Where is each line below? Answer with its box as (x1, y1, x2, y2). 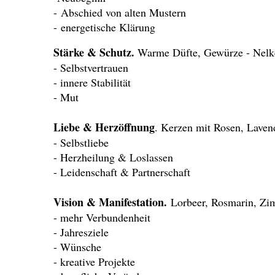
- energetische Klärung (53, 20, 155, 35)
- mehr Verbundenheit (53, 210, 150, 225)
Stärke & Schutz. (53, 44, 134, 61)
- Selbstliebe (53, 135, 109, 150)
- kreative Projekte (53, 254, 135, 269)
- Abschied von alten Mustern (53, 5, 186, 20)
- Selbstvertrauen (53, 60, 128, 76)
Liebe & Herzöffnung (53, 119, 155, 136)
